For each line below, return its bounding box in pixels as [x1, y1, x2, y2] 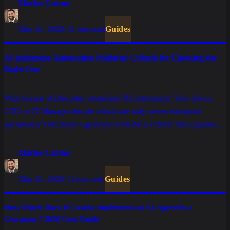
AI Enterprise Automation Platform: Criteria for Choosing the [4, 53, 217, 63]
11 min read [67, 175, 105, 184]
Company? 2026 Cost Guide [4, 215, 101, 224]
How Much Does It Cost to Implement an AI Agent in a [4, 203, 192, 213]
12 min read [67, 25, 105, 34]
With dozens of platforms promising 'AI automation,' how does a [4, 93, 213, 103]
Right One [4, 65, 40, 74]
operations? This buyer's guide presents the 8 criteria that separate [4, 120, 215, 129]
